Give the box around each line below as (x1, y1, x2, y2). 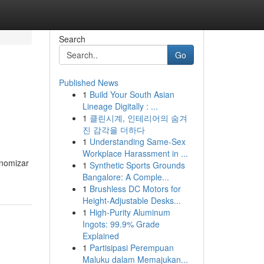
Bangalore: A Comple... (82, 171, 169, 183)
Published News (58, 77, 118, 88)
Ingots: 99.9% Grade (82, 218, 160, 230)
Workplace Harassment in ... (82, 147, 188, 159)
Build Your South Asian (89, 88, 174, 100)
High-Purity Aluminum (89, 206, 170, 218)
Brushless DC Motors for (89, 183, 181, 194)
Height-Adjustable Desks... (82, 194, 181, 206)
